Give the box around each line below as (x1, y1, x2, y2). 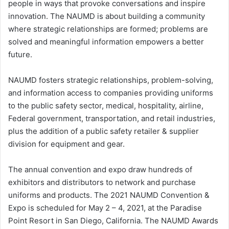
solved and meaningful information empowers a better (8, 37, 204, 47)
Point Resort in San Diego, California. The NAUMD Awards (8, 216, 218, 225)
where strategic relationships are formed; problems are (8, 24, 208, 34)
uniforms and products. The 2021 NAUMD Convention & (8, 190, 210, 200)
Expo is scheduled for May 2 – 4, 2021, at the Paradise (8, 203, 202, 213)
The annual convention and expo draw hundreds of (8, 165, 192, 174)
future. (8, 50, 32, 59)
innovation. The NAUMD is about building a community (8, 11, 205, 21)
